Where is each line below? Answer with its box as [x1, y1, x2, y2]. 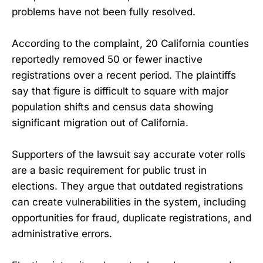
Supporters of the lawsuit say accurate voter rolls [12, 149, 245, 160]
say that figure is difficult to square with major [12, 85, 228, 97]
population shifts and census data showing [12, 100, 213, 113]
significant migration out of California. [12, 116, 188, 129]
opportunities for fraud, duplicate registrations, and [12, 212, 251, 224]
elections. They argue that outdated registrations [12, 180, 243, 192]
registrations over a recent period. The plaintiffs [12, 69, 236, 81]
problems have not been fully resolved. [12, 5, 195, 18]
